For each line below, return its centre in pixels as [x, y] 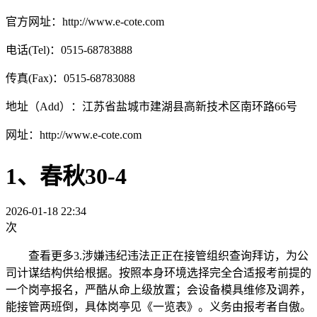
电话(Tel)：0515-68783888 [73, 50]
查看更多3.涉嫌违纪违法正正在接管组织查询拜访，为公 [157, 256]
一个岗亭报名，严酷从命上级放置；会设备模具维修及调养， [158, 290]
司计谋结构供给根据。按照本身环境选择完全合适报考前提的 [158, 273]
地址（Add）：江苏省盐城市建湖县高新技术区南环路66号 [151, 107]
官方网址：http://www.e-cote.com [85, 22]
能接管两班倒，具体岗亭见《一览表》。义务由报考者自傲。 [158, 307]
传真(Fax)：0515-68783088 [70, 79]
